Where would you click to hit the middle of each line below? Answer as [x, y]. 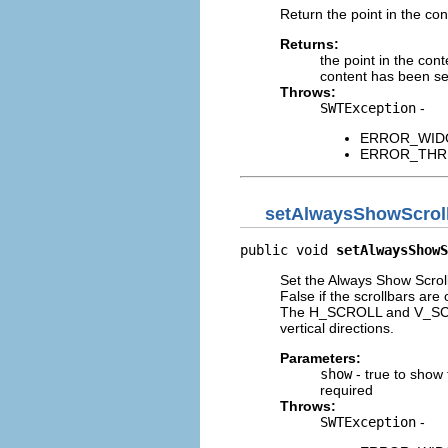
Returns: [309, 43]
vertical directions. [337, 328]
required [346, 390]
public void [288, 250]
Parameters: [320, 358]
